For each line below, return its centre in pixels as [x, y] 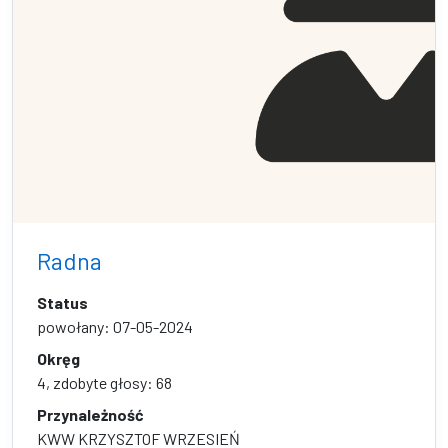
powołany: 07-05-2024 [115, 326]
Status [62, 302]
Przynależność [90, 414]
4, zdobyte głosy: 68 [104, 382]
